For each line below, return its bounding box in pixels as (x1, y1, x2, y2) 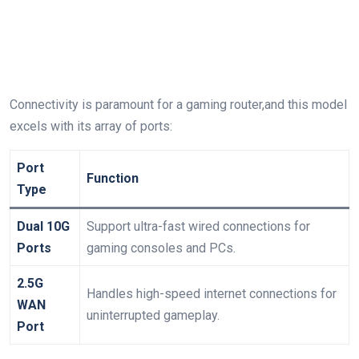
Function (87, 171, 139, 186)
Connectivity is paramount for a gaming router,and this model (10, 97, 347, 112)
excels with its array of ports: (10, 119, 172, 134)
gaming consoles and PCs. (87, 240, 236, 256)
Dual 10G (17, 219, 70, 234)
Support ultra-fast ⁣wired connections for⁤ (87, 219, 310, 234)
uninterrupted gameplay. (87, 308, 220, 323)
